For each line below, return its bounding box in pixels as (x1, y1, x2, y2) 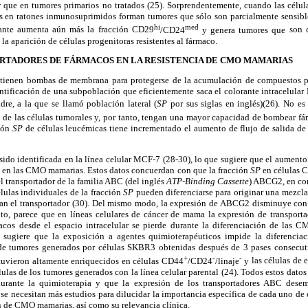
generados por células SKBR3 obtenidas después (38, 242, 228, 253)
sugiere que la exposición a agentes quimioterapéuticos (3, 231, 221, 242)
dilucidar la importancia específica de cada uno (113, 288, 294, 299)
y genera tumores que (198, 24, 286, 35)
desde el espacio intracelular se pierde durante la (15, 220, 209, 231)
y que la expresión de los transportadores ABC (91, 277, 282, 288)
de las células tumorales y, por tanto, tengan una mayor (3, 112, 210, 123)
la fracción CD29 (84, 24, 154, 35)
